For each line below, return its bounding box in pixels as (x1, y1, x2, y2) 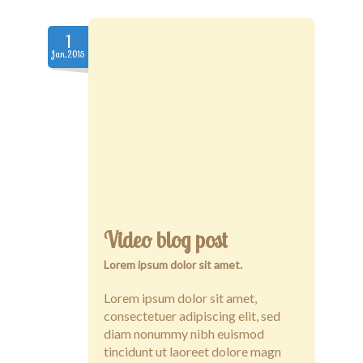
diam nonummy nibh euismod (104, 325, 264, 341)
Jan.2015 (51, 48, 85, 60)
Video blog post (104, 225, 228, 254)
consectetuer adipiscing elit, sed (104, 307, 280, 323)
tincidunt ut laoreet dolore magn (104, 343, 281, 359)
